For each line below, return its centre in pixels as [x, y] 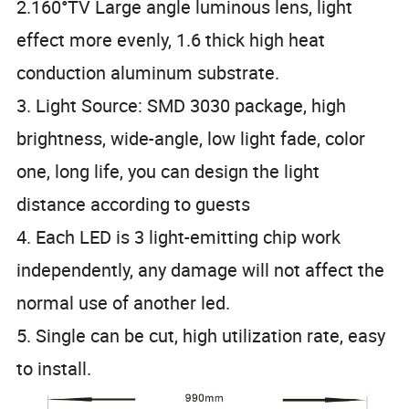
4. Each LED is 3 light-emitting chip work [179, 236]
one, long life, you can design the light [168, 171]
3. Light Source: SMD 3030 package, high [182, 105]
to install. [54, 368]
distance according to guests [134, 204]
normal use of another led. [124, 302]
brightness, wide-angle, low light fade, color [191, 138]
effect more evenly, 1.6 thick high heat [171, 39]
